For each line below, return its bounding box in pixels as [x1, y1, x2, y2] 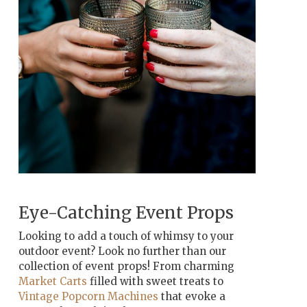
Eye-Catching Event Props [18, 201, 234, 223]
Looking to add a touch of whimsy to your [18, 229, 234, 243]
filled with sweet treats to [86, 274, 223, 288]
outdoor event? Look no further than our [18, 244, 226, 258]
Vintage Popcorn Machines [18, 289, 158, 303]
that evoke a [158, 289, 225, 303]
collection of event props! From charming [18, 259, 234, 273]
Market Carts [18, 274, 87, 288]
